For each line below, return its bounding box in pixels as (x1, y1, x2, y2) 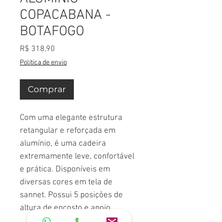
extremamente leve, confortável (20, 152, 134, 162)
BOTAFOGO (20, 23, 84, 40)
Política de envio (20, 58, 67, 67)
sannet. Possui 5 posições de (20, 190, 123, 200)
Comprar (28, 84, 66, 94)
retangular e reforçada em (20, 126, 115, 136)
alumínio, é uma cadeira (20, 139, 106, 149)
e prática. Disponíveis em (20, 165, 110, 174)
